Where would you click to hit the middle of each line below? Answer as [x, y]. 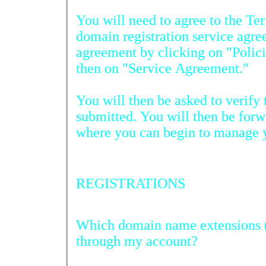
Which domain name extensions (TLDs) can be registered [170, 225]
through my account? [137, 241]
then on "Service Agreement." [162, 68]
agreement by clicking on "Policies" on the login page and [142, 52]
